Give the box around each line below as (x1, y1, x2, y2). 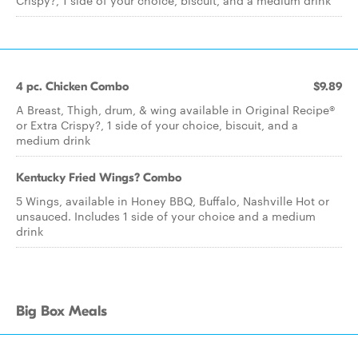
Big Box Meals (16, 303, 107, 320)
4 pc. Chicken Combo (16, 79, 129, 93)
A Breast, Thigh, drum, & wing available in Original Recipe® (16, 101, 335, 117)
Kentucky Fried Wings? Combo (16, 170, 181, 185)
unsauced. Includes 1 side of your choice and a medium (16, 208, 316, 224)
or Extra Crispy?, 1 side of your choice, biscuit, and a (16, 117, 298, 133)
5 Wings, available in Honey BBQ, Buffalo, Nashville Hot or (16, 193, 329, 209)
